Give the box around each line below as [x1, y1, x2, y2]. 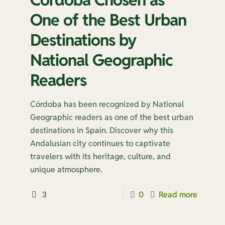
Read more [159, 189, 198, 200]
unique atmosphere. [30, 164, 102, 175]
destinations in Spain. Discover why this [30, 125, 173, 136]
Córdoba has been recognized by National [30, 99, 184, 110]
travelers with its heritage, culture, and [30, 151, 171, 162]
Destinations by [30, 30, 136, 51]
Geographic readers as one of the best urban [30, 112, 193, 123]
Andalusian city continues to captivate [30, 138, 170, 149]
